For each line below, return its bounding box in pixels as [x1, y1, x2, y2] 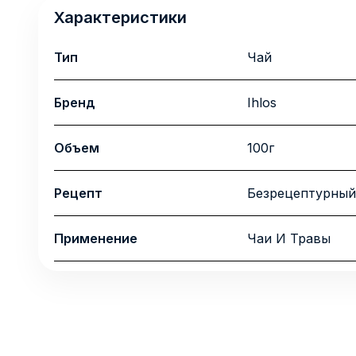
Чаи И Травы [247, 230, 331, 246]
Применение [54, 230, 137, 246]
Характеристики [54, 8, 187, 27]
